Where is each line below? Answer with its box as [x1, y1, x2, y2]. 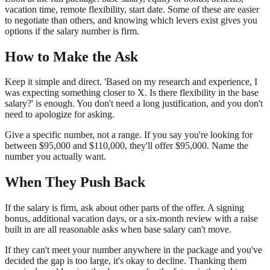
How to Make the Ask [5, 48, 138, 64]
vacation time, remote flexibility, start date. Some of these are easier [5, 4, 259, 14]
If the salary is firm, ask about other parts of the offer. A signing [5, 202, 244, 213]
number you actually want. [5, 151, 106, 162]
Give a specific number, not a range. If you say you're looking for [5, 130, 253, 140]
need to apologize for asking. [5, 109, 115, 120]
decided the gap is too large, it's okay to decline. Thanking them [5, 256, 246, 266]
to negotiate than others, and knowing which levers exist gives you [5, 14, 257, 25]
